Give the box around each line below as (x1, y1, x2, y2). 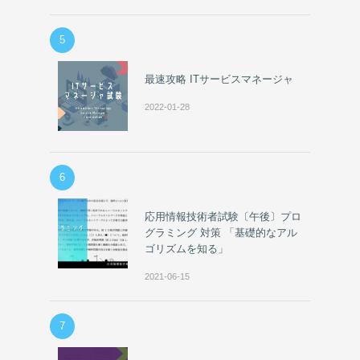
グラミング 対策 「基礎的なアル (145, 226, 298, 239)
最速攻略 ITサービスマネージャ (145, 72, 294, 85)
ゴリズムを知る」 (145, 242, 229, 255)
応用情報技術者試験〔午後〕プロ (145, 210, 302, 223)
